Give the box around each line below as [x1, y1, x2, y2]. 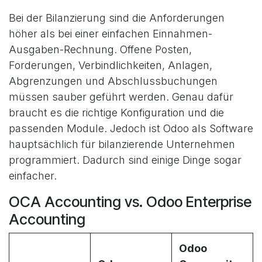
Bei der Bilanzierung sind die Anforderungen [9, 12, 225, 24]
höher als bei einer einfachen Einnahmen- [9, 27, 212, 40]
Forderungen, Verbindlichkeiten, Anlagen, [9, 59, 212, 71]
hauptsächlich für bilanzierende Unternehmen [9, 138, 235, 150]
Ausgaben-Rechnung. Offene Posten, [9, 43, 192, 56]
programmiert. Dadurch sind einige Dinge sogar [9, 154, 242, 166]
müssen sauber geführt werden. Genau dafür [9, 91, 233, 103]
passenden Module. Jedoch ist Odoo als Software [9, 122, 253, 135]
